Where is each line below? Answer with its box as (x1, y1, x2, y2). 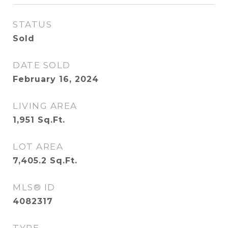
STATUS (13, 19, 52, 30)
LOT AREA (13, 141, 63, 152)
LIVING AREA (13, 101, 77, 111)
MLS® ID (13, 182, 55, 192)
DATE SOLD (13, 60, 71, 70)
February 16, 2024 (13, 74, 99, 84)
